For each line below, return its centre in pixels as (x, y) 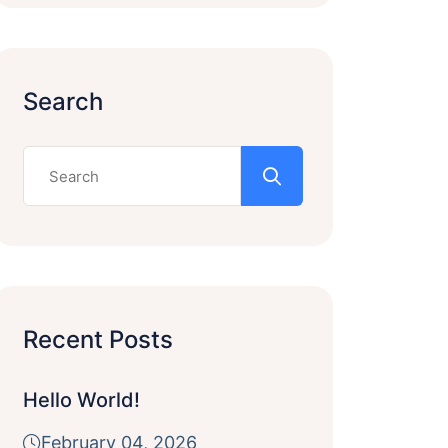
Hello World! (81, 400)
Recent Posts (97, 339)
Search (62, 101)
